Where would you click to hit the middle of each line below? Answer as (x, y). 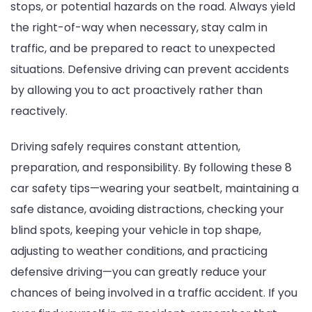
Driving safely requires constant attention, (125, 147)
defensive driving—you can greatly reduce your (139, 272)
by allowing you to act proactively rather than (136, 91)
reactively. (39, 111)
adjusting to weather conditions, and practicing (139, 251)
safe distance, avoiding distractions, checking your (147, 210)
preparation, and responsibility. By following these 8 (151, 168)
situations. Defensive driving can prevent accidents (150, 70)
